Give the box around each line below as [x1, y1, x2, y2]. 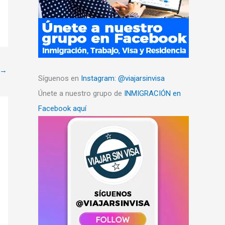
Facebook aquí [38, 104, 86, 114]
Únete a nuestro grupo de [38, 89, 124, 98]
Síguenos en [38, 74, 81, 83]
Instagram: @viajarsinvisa [81, 74, 165, 83]
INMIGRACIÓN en [124, 89, 181, 98]
